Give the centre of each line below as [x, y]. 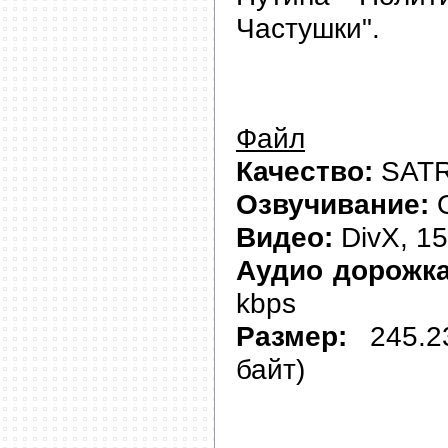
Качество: [304, 170]
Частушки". [308, 27]
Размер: [291, 335]
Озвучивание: [332, 203]
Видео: [284, 236]
